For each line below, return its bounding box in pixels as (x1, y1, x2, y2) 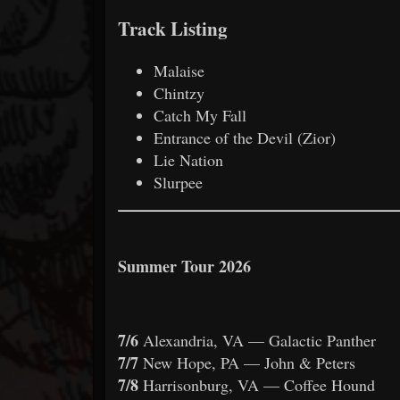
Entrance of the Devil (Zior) (154, 127, 336, 149)
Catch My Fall (154, 104, 246, 127)
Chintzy (154, 82, 204, 104)
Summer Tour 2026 (118, 254, 251, 279)
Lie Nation (154, 149, 223, 171)
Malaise (154, 60, 204, 82)
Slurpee (154, 171, 203, 194)
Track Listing (118, 14, 228, 43)
